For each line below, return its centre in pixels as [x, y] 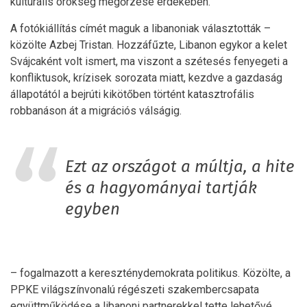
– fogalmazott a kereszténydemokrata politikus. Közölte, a [150, 273]
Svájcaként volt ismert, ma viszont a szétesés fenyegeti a [149, 62]
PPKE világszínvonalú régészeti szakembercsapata [135, 290]
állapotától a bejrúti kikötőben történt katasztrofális [132, 95]
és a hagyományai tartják [161, 189]
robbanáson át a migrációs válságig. [96, 111]
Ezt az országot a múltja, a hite [180, 168]
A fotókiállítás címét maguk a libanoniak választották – [140, 29]
